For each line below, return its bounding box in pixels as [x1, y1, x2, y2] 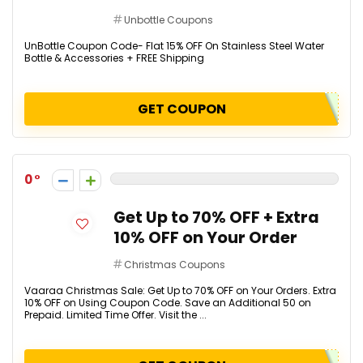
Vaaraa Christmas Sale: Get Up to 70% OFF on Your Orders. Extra [24, 284, 336, 297]
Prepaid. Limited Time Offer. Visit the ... [24, 308, 207, 322]
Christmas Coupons [124, 258, 225, 271]
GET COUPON [137, 100, 226, 118]
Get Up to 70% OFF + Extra [113, 207, 319, 228]
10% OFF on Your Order [113, 227, 297, 249]
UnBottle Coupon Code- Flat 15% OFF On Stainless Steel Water [24, 39, 324, 53]
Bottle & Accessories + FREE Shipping [24, 51, 204, 65]
